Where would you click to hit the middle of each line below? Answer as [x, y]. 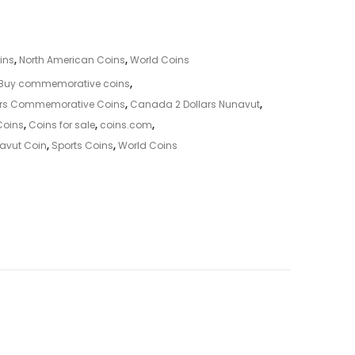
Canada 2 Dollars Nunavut [195, 104]
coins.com [126, 124]
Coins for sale [62, 124]
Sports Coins [82, 145]
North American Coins [72, 59]
